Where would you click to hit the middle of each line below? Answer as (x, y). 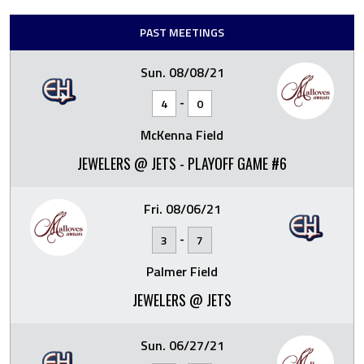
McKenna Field (182, 134)
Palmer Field (182, 271)
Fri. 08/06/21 (182, 208)
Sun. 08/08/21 (182, 72)
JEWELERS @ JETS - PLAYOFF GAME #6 (182, 163)
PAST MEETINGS (182, 32)
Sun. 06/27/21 (182, 345)
